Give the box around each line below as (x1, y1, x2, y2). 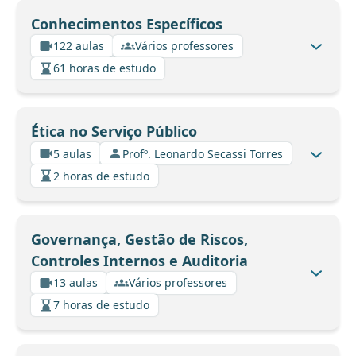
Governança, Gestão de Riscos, (30, 229, 248, 249)
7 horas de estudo (53, 297, 149, 313)
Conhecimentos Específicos (30, 14, 222, 33)
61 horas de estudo (53, 60, 156, 76)
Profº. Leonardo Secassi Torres (122, 145, 283, 161)
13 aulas (53, 275, 98, 291)
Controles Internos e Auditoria (30, 250, 248, 270)
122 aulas (53, 38, 104, 54)
